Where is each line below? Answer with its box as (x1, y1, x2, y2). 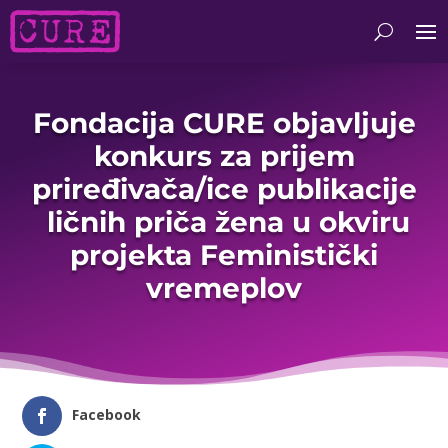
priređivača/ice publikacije (31, 171, 417, 206)
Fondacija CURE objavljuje (32, 105, 416, 140)
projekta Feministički (70, 237, 378, 272)
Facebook (72, 405, 142, 425)
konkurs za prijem (93, 138, 355, 173)
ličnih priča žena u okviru (38, 204, 410, 239)
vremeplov (146, 270, 302, 305)
